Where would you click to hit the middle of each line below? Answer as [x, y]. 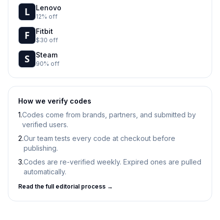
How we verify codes [55, 101]
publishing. [41, 148]
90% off [48, 64]
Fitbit [44, 31]
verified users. [45, 124]
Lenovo [49, 8]
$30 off [47, 40]
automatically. [45, 172]
